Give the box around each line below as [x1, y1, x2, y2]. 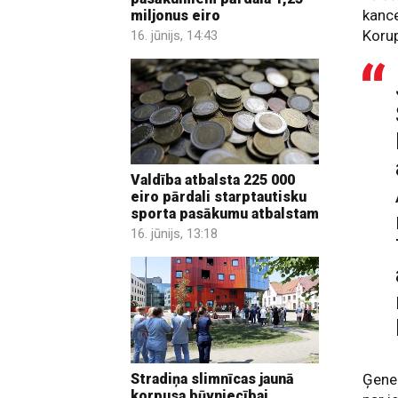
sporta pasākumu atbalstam [131, 205, 319, 223]
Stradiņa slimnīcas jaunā [131, 370, 294, 387]
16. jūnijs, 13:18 [131, 226, 218, 243]
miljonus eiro [131, 6, 220, 24]
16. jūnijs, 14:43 [131, 27, 218, 44]
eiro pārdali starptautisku [131, 188, 306, 206]
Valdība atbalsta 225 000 [131, 171, 295, 189]
